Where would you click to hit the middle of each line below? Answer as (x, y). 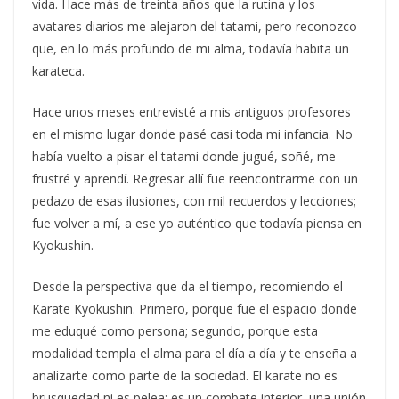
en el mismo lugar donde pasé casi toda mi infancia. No (192, 134)
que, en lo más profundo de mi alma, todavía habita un (191, 48)
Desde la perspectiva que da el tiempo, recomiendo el (187, 286)
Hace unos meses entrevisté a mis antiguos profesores (191, 111)
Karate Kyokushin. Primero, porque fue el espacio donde (195, 308)
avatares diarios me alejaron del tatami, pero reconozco (195, 26)
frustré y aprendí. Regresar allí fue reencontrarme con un (195, 178)
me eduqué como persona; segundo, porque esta (175, 330)
